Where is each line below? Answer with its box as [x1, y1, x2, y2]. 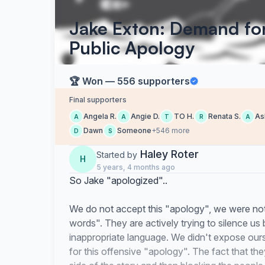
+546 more [151, 126, 190, 135]
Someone [117, 126, 151, 135]
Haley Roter [140, 148, 199, 160]
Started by [96, 150, 137, 160]
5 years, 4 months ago [96, 163, 175, 172]
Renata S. [208, 112, 241, 121]
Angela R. [83, 112, 117, 121]
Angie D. [131, 112, 160, 121]
